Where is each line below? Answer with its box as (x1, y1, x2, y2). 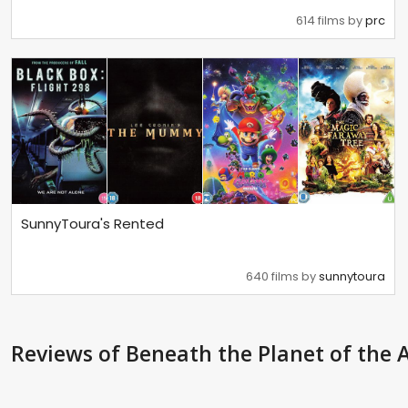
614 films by (296, 12, 366, 30)
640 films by (246, 267, 320, 285)
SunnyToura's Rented (21, 214, 164, 234)
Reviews (11, 338, 98, 368)
